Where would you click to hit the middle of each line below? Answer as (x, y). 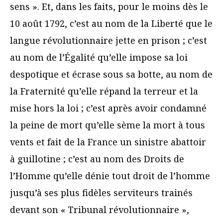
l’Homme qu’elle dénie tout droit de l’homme (110, 176)
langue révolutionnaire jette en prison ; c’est (109, 41)
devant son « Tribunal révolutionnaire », (100, 210)
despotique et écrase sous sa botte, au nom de (111, 74)
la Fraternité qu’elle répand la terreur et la (104, 91)
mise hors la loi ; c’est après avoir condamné (108, 108)
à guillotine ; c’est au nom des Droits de (97, 159)
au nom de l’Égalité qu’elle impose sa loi (99, 57)
